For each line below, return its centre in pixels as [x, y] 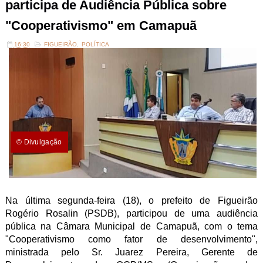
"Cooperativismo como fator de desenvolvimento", [131, 239]
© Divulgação [39, 142]
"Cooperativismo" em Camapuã [101, 26]
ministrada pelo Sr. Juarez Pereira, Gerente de [131, 252]
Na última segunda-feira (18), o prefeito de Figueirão [131, 200]
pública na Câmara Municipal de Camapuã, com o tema [131, 226]
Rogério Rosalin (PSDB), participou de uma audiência [131, 213]
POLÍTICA [95, 44]
